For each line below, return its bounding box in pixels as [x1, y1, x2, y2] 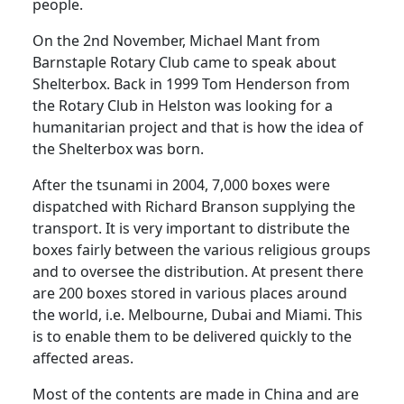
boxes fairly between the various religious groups [32, 239, 371, 260]
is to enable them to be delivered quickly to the [32, 326, 352, 346]
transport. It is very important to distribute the [32, 217, 350, 238]
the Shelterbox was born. [32, 138, 204, 159]
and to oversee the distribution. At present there [32, 261, 363, 281]
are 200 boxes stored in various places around [32, 282, 347, 303]
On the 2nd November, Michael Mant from [32, 30, 320, 50]
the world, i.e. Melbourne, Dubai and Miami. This [32, 304, 363, 325]
